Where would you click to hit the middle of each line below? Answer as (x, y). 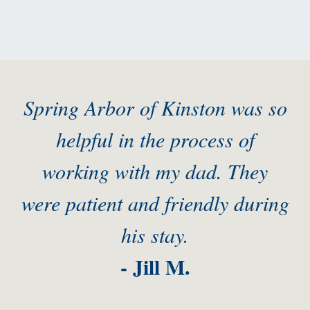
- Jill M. (155, 267)
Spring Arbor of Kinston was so (155, 108)
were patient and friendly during (155, 203)
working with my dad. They (155, 171)
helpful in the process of (155, 139)
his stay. (155, 235)
